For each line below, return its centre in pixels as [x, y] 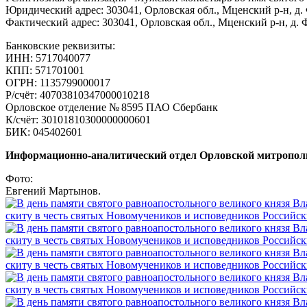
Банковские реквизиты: [60, 45]
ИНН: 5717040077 [48, 58]
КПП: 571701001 [45, 70]
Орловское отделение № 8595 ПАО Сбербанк [112, 107]
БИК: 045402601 [44, 132]
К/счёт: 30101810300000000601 [78, 119]
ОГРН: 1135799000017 [58, 82]
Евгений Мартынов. [53, 191]
